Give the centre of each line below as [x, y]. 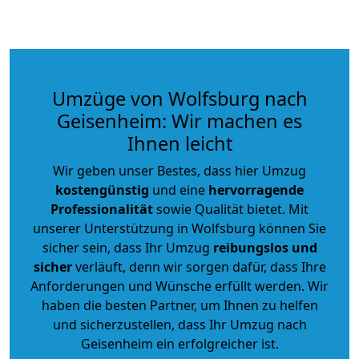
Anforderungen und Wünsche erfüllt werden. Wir [179, 286]
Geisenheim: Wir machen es [179, 121]
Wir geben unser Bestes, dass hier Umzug [179, 170]
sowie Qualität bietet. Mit [231, 209]
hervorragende [256, 190]
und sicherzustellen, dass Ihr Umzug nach [179, 324]
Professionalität [102, 209]
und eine [179, 190]
